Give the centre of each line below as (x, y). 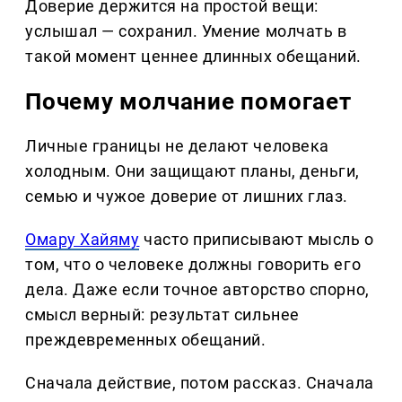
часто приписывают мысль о (257, 240)
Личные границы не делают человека (177, 146)
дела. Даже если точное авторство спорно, (197, 290)
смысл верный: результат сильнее (162, 315)
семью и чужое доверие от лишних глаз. (187, 197)
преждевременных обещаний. (146, 340)
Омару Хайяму (83, 240)
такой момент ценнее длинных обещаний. (193, 57)
